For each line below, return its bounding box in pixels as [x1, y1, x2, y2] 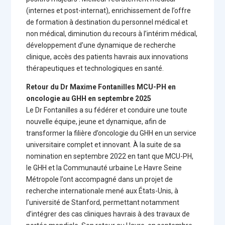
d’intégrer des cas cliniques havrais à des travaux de [26, 210, 190, 218]
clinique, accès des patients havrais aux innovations [26, 53, 189, 61]
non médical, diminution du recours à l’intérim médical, [26, 30, 198, 38]
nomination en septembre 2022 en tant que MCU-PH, [26, 152, 194, 160]
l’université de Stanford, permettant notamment [26, 198, 180, 206]
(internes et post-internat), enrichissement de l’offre [26, 7, 191, 15]
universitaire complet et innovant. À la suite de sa [26, 141, 181, 149]
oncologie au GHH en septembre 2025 [26, 94, 152, 102]
